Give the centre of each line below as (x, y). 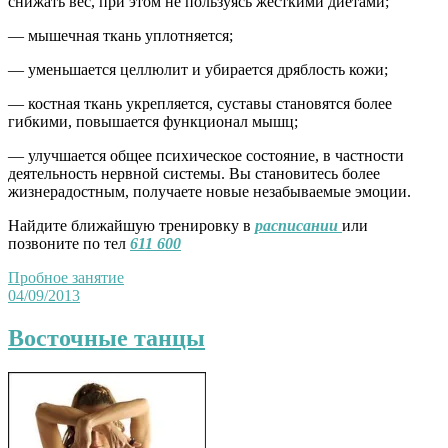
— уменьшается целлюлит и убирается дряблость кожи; (198, 70)
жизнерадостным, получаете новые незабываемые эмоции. (209, 192)
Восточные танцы (106, 337)
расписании (298, 226)
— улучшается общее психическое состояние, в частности (206, 156)
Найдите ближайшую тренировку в (131, 226)
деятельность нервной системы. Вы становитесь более (194, 174)
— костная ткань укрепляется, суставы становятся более (200, 104)
